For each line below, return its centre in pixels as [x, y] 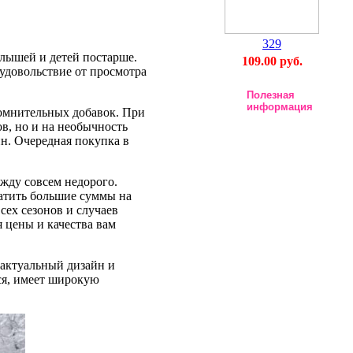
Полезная [271, 95]
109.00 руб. [272, 61]
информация [280, 107]
